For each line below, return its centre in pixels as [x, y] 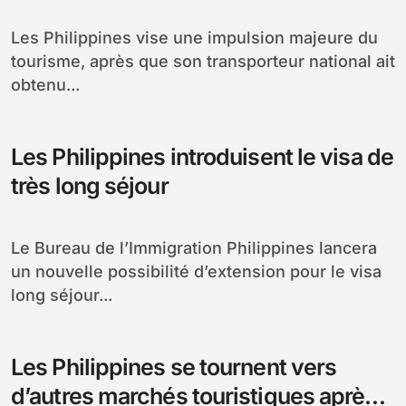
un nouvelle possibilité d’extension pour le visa [196, 271]
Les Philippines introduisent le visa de [202, 156]
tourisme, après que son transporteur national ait [203, 61]
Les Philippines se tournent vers [174, 367]
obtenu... [45, 84]
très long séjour [90, 185]
